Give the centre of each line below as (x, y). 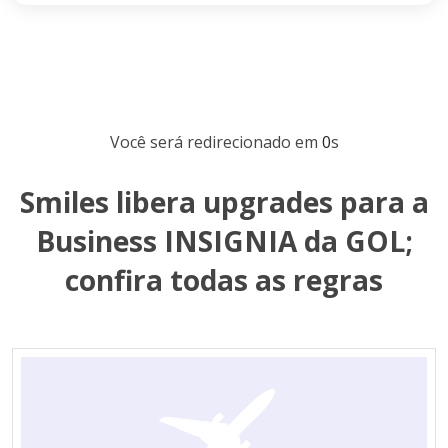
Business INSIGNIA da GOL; (224, 240)
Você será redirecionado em (215, 141)
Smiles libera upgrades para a (224, 201)
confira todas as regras (224, 279)
